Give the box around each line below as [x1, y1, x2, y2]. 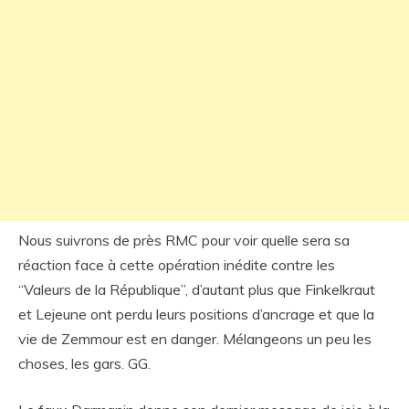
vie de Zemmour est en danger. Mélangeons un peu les [18, 330, 372, 348]
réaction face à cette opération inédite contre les [18, 256, 335, 274]
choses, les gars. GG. [18, 354, 151, 372]
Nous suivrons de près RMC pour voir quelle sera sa [18, 231, 350, 249]
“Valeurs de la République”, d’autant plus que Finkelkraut [18, 280, 375, 299]
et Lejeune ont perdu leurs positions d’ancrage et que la [18, 305, 374, 323]
